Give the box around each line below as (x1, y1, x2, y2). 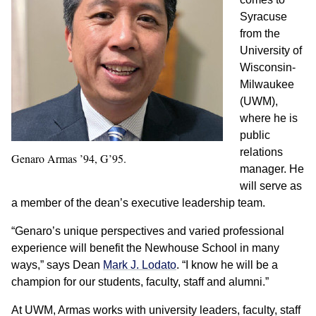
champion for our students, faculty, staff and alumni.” (11, 276, 269, 288)
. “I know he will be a (176, 259, 278, 271)
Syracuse (240, 11, 287, 23)
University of (240, 44, 302, 56)
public (240, 129, 270, 141)
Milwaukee (240, 78, 294, 90)
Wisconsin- (240, 61, 296, 73)
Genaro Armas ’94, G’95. (11, 151, 126, 166)
